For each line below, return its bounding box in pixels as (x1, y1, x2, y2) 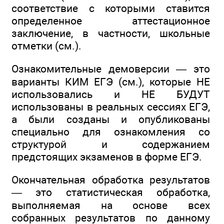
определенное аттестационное (11, 14, 210, 27)
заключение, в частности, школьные (11, 26, 210, 39)
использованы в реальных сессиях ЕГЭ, (11, 100, 210, 113)
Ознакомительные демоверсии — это (11, 62, 210, 75)
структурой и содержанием (11, 137, 210, 150)
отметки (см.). (11, 39, 81, 52)
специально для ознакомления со (11, 125, 210, 138)
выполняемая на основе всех (11, 199, 210, 212)
